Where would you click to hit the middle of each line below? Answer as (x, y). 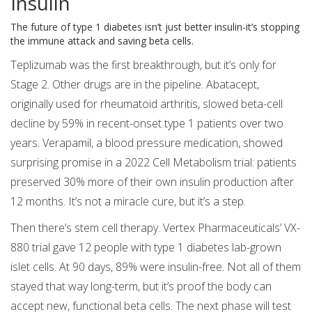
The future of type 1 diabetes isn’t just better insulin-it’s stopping (155, 27)
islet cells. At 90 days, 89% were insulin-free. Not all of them (156, 267)
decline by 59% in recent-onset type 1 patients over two (147, 124)
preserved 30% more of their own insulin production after (152, 182)
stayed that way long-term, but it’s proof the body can (141, 287)
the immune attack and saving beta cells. (102, 41)
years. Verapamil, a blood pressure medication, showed (147, 143)
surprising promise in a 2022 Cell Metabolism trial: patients (154, 163)
